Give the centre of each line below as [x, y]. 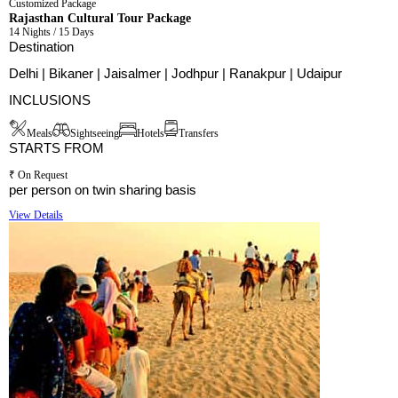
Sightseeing [95, 134]
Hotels [151, 134]
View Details [36, 215]
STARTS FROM [56, 148]
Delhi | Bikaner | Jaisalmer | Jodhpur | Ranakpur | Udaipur [175, 74]
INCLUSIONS [50, 100]
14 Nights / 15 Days [52, 32]
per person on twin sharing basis [103, 190]
